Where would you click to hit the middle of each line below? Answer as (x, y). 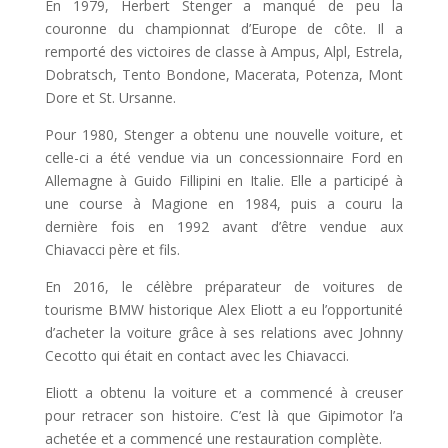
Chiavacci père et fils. (112, 249)
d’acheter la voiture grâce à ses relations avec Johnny (224, 332)
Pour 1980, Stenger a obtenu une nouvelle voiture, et (224, 134)
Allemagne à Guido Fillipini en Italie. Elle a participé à (224, 180)
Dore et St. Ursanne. (110, 97)
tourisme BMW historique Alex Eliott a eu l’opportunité (224, 309)
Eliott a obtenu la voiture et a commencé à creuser (224, 392)
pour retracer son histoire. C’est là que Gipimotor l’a (224, 415)
